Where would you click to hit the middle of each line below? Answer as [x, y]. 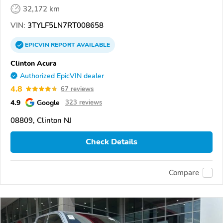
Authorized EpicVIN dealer [62, 76]
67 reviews [77, 89]
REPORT [63, 45]
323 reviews [84, 102]
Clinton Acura [34, 63]
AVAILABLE [93, 45]
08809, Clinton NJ [41, 120]
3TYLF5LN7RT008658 [64, 25]
